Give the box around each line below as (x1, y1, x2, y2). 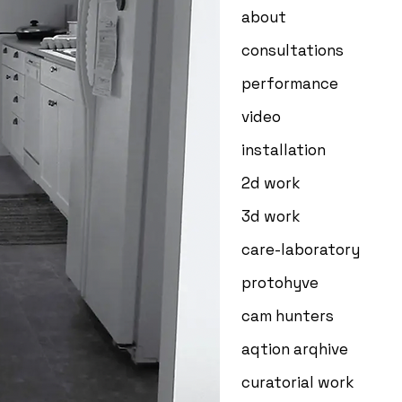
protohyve (241, 273, 319, 293)
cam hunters (241, 306, 334, 326)
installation (241, 140, 326, 160)
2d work (241, 173, 300, 193)
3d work (241, 206, 300, 226)
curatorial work (241, 372, 354, 392)
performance (241, 74, 338, 93)
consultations (241, 40, 344, 60)
